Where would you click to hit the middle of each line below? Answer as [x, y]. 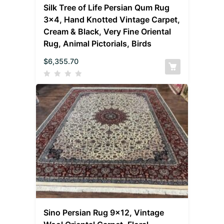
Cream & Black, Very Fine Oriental [107, 32]
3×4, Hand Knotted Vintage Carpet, [112, 20]
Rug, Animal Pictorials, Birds [98, 44]
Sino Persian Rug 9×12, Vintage [104, 213]
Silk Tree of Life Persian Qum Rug [107, 8]
